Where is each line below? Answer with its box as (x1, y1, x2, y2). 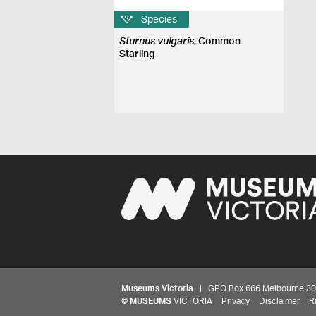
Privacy (221, 297, 250, 305)
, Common (194, 37, 241, 47)
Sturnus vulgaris (119, 37, 195, 47)
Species (141, 14, 178, 25)
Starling (119, 49, 156, 59)
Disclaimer (259, 297, 300, 305)
